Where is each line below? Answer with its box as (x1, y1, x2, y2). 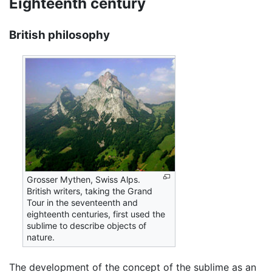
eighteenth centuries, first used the (27, 208, 166, 219)
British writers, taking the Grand (27, 185, 153, 196)
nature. (27, 231, 55, 242)
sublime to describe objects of (27, 220, 147, 231)
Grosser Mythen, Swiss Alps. (27, 174, 141, 185)
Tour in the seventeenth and (27, 197, 138, 208)
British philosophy (9, 28, 110, 42)
